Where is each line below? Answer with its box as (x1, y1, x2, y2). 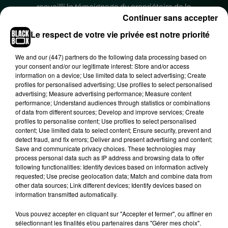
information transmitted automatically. (15, 189, 118, 198)
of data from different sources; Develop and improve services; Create (15, 107, 204, 116)
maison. (99, 15, 129, 23)
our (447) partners (38, 52, 88, 61)
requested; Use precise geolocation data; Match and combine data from (15, 171, 212, 180)
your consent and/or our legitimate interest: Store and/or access (15, 61, 189, 70)
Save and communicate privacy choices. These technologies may (15, 144, 195, 153)
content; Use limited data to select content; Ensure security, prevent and (15, 125, 211, 134)
